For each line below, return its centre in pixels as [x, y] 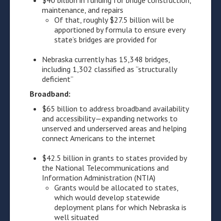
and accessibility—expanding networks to [110, 118]
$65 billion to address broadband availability [115, 109]
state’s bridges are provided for [106, 39]
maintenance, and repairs [83, 10]
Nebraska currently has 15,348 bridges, [106, 59]
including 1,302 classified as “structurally [109, 69]
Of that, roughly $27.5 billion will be [114, 20]
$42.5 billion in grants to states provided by [114, 158]
